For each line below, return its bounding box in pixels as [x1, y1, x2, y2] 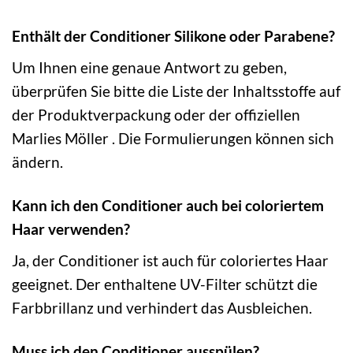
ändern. [12, 153, 63, 172]
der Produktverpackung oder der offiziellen [12, 106, 300, 124]
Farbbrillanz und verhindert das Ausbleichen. [12, 298, 312, 317]
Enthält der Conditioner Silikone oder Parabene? [12, 27, 335, 46]
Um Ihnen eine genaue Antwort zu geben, [12, 58, 287, 77]
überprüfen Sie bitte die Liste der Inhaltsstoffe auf [12, 82, 340, 101]
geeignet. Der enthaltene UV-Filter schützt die [12, 274, 318, 293]
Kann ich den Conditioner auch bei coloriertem [12, 196, 324, 215]
